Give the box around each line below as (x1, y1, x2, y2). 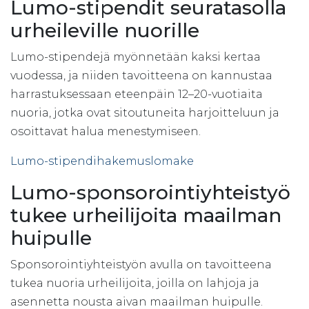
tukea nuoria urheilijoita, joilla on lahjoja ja (10, 276, 259, 290)
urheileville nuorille (10, 18, 199, 42)
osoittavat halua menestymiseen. (10, 124, 201, 138)
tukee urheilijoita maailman (10, 203, 281, 227)
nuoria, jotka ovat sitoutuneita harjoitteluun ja (10, 106, 279, 119)
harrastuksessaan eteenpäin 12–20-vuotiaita (10, 87, 263, 101)
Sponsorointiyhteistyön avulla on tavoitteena (10, 257, 272, 271)
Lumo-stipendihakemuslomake (10, 154, 194, 168)
